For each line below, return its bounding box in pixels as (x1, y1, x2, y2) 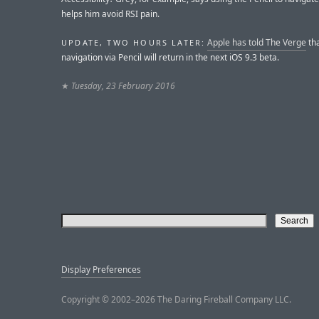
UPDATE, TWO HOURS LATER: (61, 36, 206, 48)
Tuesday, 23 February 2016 (71, 80, 175, 93)
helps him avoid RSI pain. (61, 7, 159, 20)
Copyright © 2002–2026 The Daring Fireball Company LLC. (61, 293, 291, 306)
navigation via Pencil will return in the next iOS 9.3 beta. (61, 51, 279, 63)
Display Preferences (61, 263, 141, 276)
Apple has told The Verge (207, 36, 307, 48)
